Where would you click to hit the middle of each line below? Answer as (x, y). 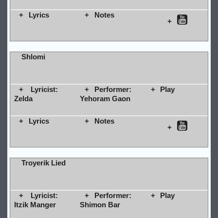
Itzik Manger (35, 204)
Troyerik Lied (43, 163)
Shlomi (33, 56)
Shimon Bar (100, 204)
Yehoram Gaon (105, 98)
